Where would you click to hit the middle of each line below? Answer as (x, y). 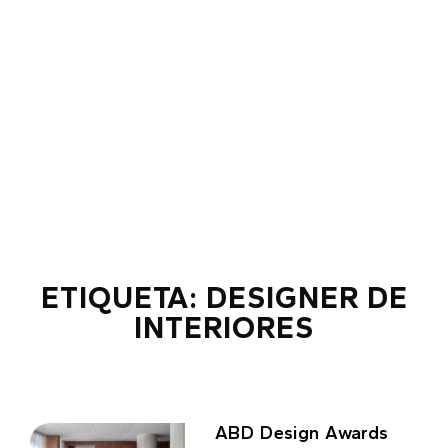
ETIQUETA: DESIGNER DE (224, 297)
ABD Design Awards (302, 433)
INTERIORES (224, 327)
